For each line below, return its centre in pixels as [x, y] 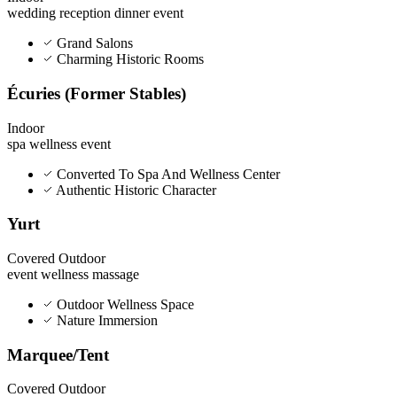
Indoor [26, 128]
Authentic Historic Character [135, 190]
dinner [134, 13]
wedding [33, 13]
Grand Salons [93, 43]
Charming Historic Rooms [128, 59]
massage [116, 275]
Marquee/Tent [58, 354]
